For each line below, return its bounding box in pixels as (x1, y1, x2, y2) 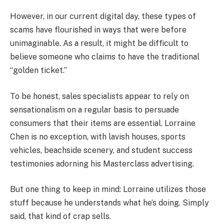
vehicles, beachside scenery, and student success (10, 145, 192, 155)
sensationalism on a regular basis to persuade (10, 104, 179, 114)
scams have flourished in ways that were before (10, 25, 186, 35)
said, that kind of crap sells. (10, 211, 111, 221)
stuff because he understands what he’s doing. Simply (10, 198, 209, 208)
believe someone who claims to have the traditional (10, 52, 199, 62)
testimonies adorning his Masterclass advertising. (10, 158, 194, 168)
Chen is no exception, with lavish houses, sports (10, 131, 185, 141)
